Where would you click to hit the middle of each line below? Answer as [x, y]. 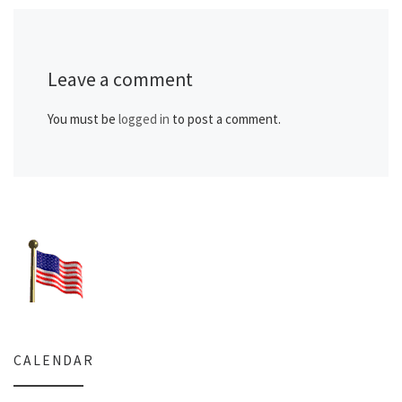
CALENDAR [54, 360]
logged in [144, 118]
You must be [83, 118]
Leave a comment [120, 79]
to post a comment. [225, 118]
